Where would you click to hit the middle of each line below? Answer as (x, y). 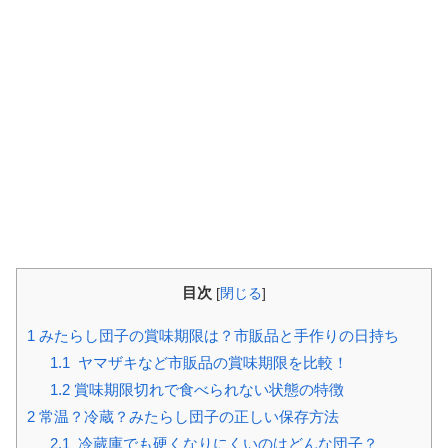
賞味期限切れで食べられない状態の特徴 (206, 389)
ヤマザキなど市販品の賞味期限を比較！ (208, 362)
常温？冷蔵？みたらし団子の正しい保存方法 (187, 416)
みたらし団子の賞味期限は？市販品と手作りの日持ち (217, 335)
